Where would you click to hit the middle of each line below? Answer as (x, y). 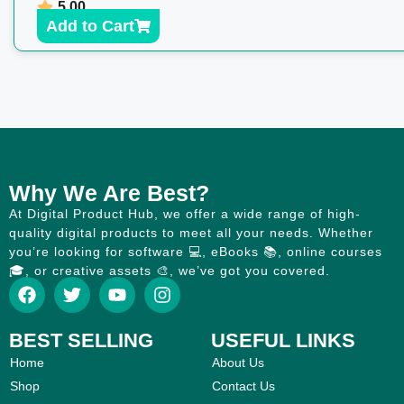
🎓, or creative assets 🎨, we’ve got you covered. (170, 270)
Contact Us (243, 386)
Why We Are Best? (109, 193)
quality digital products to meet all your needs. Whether (191, 232)
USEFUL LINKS (283, 340)
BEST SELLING (81, 340)
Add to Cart (90, 26)
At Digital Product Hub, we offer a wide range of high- (185, 213)
